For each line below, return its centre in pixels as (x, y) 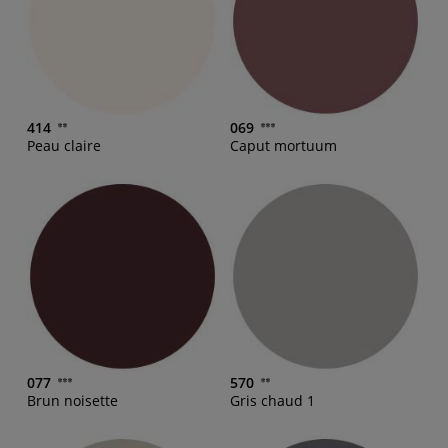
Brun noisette (72, 400)
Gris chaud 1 (272, 400)
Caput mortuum (283, 145)
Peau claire (64, 145)
